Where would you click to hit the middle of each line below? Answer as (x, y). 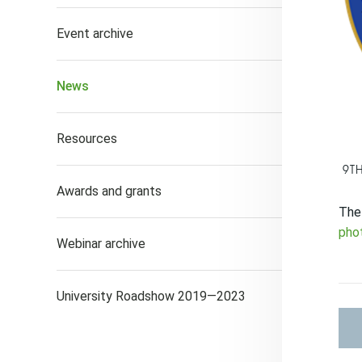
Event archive (95, 34)
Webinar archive (101, 244)
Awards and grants (109, 191)
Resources (87, 139)
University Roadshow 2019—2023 (151, 296)
